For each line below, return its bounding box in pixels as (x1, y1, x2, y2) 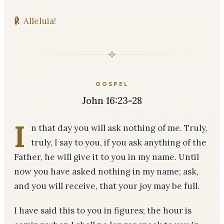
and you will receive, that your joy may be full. (14, 180, 199, 191)
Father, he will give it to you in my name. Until (14, 151, 199, 162)
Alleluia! (23, 15, 56, 26)
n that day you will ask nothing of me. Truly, (31, 122, 207, 133)
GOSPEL (95, 80, 128, 87)
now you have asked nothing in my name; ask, (14, 166, 198, 177)
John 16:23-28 (82, 94, 142, 106)
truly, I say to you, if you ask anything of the (31, 137, 206, 148)
